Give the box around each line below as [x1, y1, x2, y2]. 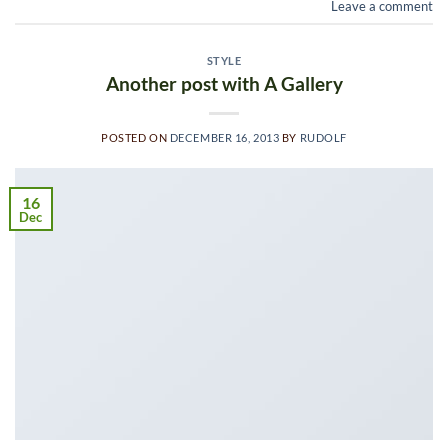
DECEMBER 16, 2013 [169, 130, 280, 144]
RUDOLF [299, 130, 347, 144]
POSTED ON [101, 130, 170, 144]
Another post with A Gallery [105, 71, 343, 95]
